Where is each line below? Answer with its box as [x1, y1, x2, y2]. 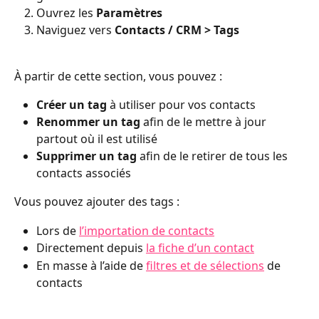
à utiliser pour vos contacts [107, 96, 256, 113]
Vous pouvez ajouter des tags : [14, 194, 179, 210]
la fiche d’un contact [146, 240, 254, 256]
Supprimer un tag [36, 148, 137, 164]
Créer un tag [36, 96, 107, 113]
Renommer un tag [36, 114, 140, 130]
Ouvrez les [36, 4, 96, 21]
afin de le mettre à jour [140, 114, 269, 130]
